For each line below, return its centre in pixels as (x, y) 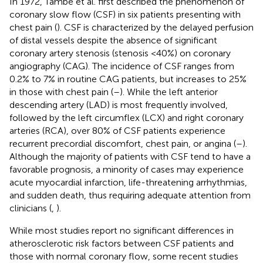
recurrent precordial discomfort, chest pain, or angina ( (123, 143)
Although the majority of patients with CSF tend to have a (130, 156)
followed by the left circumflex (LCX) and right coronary (127, 117)
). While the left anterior (169, 92)
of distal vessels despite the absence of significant (113, 40)
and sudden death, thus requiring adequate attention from (130, 195)
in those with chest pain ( (61, 92)
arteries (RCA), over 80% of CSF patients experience (117, 130)
